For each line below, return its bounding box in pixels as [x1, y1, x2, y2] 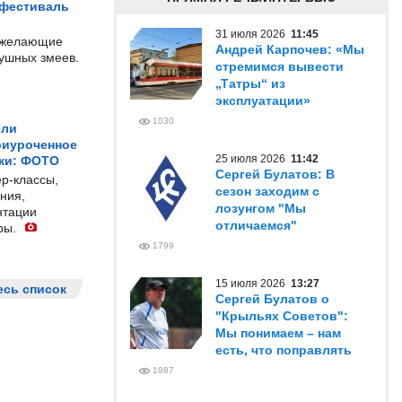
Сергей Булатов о [215, 292, 329, 306]
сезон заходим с [215, 184, 319, 198]
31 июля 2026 [215, 28, 291, 40]
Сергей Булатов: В [215, 167, 335, 181]
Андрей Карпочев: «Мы [215, 42, 364, 57]
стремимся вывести [215, 59, 344, 74]
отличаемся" [215, 218, 297, 232]
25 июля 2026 [215, 153, 291, 165]
